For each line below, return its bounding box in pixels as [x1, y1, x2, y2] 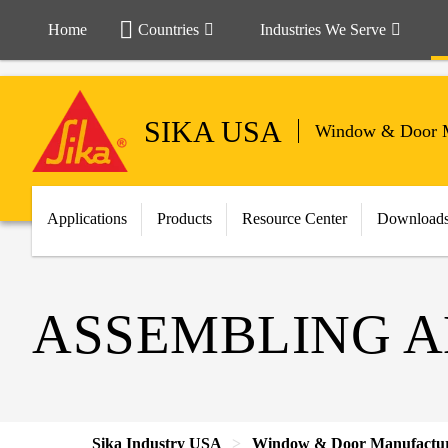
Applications [47, 210, 127, 227]
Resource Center [242, 210, 347, 227]
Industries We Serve [260, 21, 386, 38]
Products [157, 210, 212, 227]
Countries [138, 21, 199, 38]
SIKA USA [144, 114, 282, 148]
